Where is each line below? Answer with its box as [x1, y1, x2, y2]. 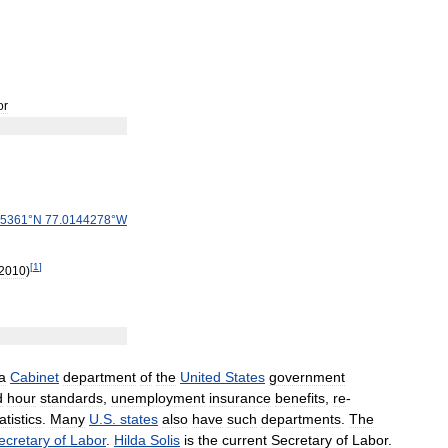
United [180, 369, 221, 385]
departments [261, 411, 341, 427]
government [269, 369, 345, 385]
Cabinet [10, 369, 59, 385]
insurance [209, 390, 271, 406]
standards [40, 390, 103, 406]
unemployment [111, 390, 205, 406]
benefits [275, 390, 325, 406]
